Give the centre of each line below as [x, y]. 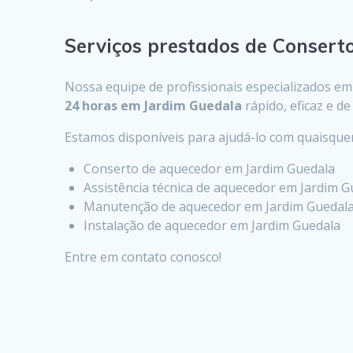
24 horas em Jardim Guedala [154, 105]
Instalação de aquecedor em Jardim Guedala [212, 225]
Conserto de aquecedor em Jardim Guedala [210, 168]
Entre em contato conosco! [143, 256]
